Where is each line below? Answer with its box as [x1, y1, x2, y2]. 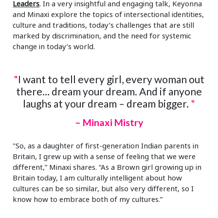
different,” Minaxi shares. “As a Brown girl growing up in [13, 162, 202, 172]
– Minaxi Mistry [75, 116, 143, 128]
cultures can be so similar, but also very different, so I [13, 183, 194, 194]
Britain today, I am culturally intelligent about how [13, 173, 182, 183]
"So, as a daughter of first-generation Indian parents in [13, 141, 199, 151]
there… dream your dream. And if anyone [16, 85, 202, 97]
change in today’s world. [13, 41, 95, 51]
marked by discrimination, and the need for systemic [13, 30, 192, 40]
